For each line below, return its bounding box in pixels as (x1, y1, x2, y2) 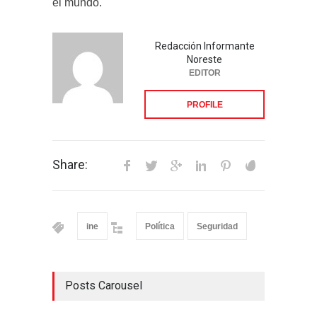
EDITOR (188, 67, 221, 78)
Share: (52, 156, 88, 172)
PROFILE (186, 99, 223, 110)
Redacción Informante (154, 40, 255, 52)
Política (145, 221, 175, 231)
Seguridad (197, 221, 238, 231)
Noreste (187, 53, 222, 65)
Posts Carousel (65, 278, 142, 292)
